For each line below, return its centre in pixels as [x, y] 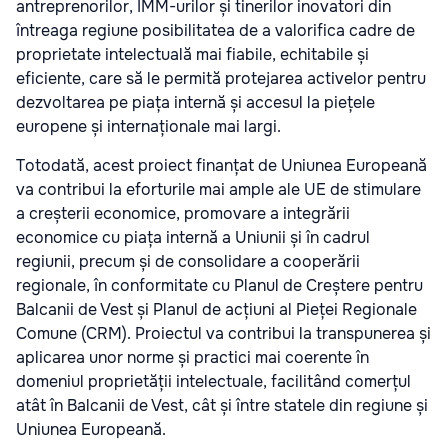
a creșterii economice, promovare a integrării [183, 214]
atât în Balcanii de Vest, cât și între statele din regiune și [222, 406]
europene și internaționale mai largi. [148, 127]
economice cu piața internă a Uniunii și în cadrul [193, 238]
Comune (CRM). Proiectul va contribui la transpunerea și [223, 334]
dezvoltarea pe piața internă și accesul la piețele [195, 103]
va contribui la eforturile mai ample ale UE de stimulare [218, 190]
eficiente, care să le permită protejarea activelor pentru [221, 79]
